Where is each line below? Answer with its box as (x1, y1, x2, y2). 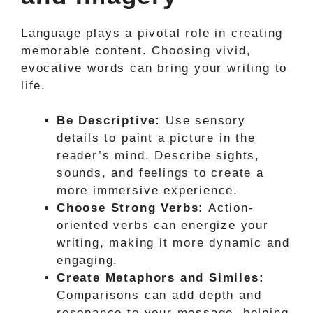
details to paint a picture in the (57, 131, 256, 145)
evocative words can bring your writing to (21, 61, 288, 75)
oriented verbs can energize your (57, 219, 269, 232)
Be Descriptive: (57, 114, 161, 127)
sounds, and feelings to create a (57, 166, 264, 180)
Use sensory (161, 114, 246, 127)
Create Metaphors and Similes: (57, 271, 265, 284)
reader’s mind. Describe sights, (57, 149, 261, 162)
